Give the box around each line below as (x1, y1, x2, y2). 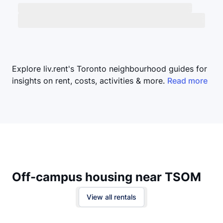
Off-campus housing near (12, 170, 165, 185)
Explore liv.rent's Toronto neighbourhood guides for (12, 63, 207, 74)
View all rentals (87, 193, 136, 202)
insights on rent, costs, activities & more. (12, 75, 165, 86)
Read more (167, 75, 208, 86)
